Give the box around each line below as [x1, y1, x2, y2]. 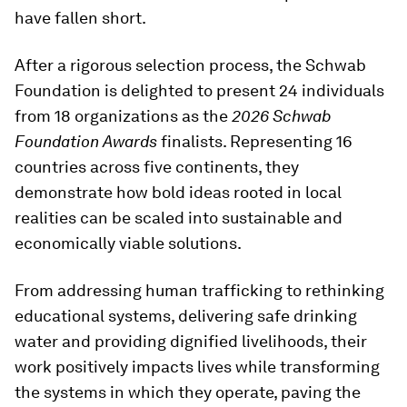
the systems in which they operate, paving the [15, 382, 361, 402]
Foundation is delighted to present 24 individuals [15, 81, 384, 100]
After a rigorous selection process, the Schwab [15, 55, 366, 74]
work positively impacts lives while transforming [15, 357, 380, 376]
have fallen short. [15, 8, 146, 27]
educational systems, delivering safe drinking [15, 306, 357, 325]
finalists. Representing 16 [157, 132, 352, 151]
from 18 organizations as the [15, 106, 228, 125]
